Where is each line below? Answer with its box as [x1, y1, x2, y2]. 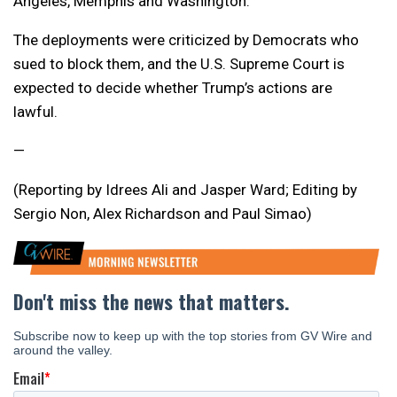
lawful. [13, 103, 58, 121]
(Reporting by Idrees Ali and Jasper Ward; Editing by [13, 181, 357, 199]
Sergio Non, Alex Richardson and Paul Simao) [13, 205, 312, 223]
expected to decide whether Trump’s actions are [13, 79, 332, 97]
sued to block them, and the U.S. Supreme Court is [13, 55, 345, 74]
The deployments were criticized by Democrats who [13, 31, 359, 50]
